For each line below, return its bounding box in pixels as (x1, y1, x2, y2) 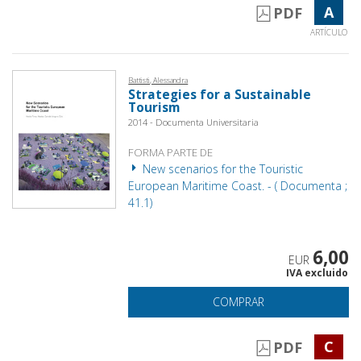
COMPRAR (213, 293, 265, 309)
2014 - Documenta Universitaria (128, 115, 259, 128)
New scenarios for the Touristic (139, 160, 304, 176)
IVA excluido (285, 265, 348, 280)
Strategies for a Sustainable (128, 85, 312, 103)
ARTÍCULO (309, 26, 347, 38)
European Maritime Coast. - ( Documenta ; (128, 177, 348, 193)
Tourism (128, 98, 180, 116)
